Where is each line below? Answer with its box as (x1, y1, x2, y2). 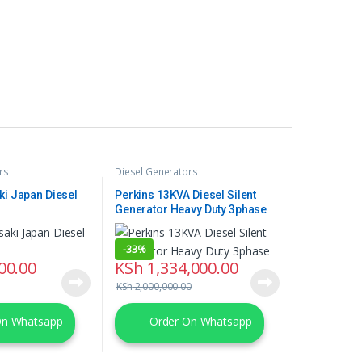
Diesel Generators (114, 165, 198, 179)
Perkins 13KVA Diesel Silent (114, 187, 257, 201)
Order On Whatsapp (145, 314, 252, 330)
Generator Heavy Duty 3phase (114, 202, 267, 216)
